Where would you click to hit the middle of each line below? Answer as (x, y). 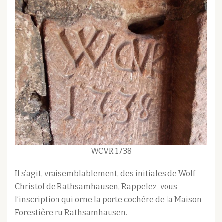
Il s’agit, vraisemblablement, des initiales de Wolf (105, 173)
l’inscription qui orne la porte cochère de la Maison (108, 199)
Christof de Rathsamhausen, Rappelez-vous (96, 186)
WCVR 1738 (111, 151)
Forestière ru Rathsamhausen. (71, 212)
